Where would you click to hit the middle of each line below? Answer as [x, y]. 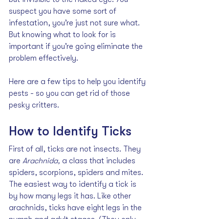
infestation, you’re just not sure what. [75, 23]
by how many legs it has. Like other [71, 196]
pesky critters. [34, 105]
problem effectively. [44, 58]
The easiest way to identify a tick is [74, 185]
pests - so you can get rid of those [70, 94]
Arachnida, [42, 161]
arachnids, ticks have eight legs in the [76, 208]
